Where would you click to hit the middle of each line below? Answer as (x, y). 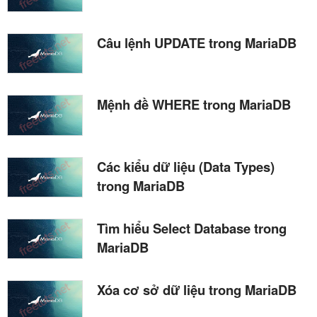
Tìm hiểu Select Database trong (192, 228)
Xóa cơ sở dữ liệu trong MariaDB (197, 289)
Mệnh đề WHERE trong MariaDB (194, 105)
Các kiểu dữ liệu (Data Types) (186, 166)
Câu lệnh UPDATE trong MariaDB (197, 43)
